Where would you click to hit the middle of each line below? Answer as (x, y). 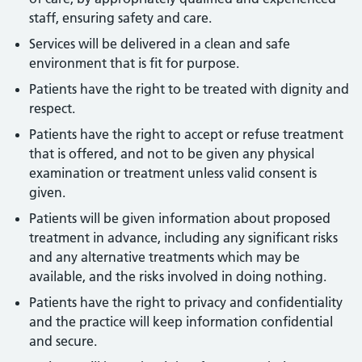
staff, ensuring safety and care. (120, 18)
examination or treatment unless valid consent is (173, 173)
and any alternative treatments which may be (164, 257)
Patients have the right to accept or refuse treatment (186, 134)
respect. (52, 108)
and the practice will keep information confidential (181, 322)
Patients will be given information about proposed (180, 218)
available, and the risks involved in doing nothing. (178, 276)
